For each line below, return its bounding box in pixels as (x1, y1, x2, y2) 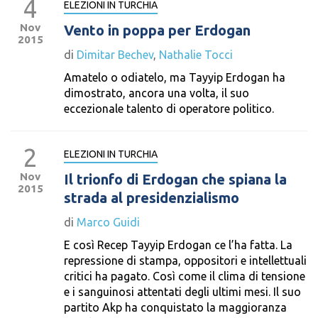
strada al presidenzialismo (64, 190, 239, 206)
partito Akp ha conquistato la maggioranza (64, 301, 287, 314)
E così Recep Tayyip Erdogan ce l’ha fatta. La (64, 238, 292, 251)
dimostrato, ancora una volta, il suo (64, 87, 249, 99)
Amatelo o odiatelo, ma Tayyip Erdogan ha (64, 71, 285, 84)
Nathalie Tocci (159, 48, 233, 61)
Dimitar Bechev (77, 48, 153, 61)
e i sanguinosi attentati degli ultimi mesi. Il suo (64, 285, 301, 298)
